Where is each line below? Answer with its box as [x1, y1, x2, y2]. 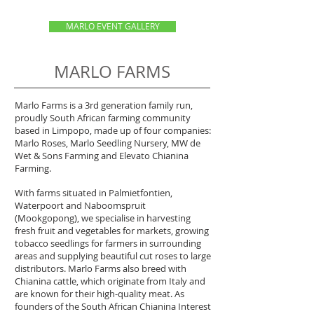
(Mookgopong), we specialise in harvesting [15, 212, 191, 224]
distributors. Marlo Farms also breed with [15, 262, 186, 275]
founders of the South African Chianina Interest [15, 300, 211, 313]
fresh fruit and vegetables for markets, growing [15, 224, 209, 237]
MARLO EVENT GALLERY [65, 21, 160, 32]
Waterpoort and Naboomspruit [15, 199, 146, 212]
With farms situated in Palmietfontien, [15, 186, 172, 199]
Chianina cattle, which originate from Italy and [15, 275, 205, 287]
